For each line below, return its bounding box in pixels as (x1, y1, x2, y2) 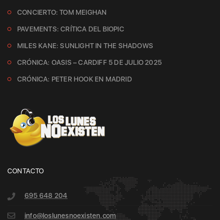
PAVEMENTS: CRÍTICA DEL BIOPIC (17, 25, 124, 33)
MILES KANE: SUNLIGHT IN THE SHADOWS (17, 41, 153, 50)
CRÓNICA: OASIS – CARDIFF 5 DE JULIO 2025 (17, 58, 162, 66)
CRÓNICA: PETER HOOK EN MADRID (17, 75, 132, 83)
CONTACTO (7, 166, 44, 175)
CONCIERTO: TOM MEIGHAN (17, 8, 107, 16)
